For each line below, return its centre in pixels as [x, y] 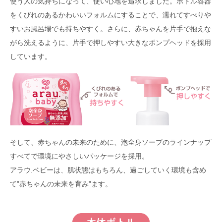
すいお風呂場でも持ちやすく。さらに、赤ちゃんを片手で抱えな [111, 28]
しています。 [31, 56]
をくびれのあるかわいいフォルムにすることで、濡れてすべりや [111, 15]
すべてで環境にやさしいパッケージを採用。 [79, 156]
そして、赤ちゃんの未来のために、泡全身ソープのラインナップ [111, 142]
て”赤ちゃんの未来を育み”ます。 [61, 184]
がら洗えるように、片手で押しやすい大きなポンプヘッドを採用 [111, 42]
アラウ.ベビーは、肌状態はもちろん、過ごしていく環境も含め [108, 170]
